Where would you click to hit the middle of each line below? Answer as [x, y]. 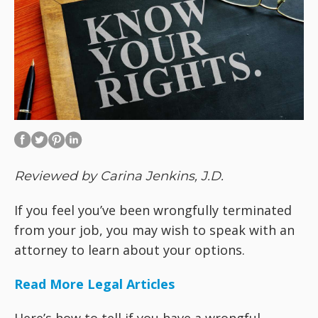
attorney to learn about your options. [130, 250]
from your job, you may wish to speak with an [154, 230]
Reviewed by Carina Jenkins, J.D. [119, 176]
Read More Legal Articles [94, 284]
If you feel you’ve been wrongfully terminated [153, 210]
